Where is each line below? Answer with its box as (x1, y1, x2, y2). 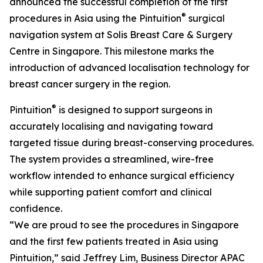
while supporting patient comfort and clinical (9, 186, 212, 198)
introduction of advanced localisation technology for (9, 62, 249, 73)
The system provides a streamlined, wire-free (9, 153, 214, 165)
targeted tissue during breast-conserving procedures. (9, 137, 254, 149)
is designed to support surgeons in (56, 104, 213, 116)
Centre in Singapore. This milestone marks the (9, 45, 214, 57)
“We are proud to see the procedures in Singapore (9, 219, 239, 231)
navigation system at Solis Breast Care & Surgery (9, 29, 232, 41)
